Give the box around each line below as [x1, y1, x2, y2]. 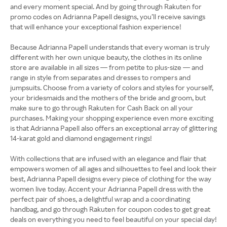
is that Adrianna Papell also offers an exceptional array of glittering [10, 124, 217, 132]
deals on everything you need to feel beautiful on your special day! [10, 215, 217, 223]
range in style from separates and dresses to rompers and [10, 73, 191, 82]
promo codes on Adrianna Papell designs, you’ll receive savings [10, 12, 205, 21]
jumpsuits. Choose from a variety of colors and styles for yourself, [10, 83, 213, 92]
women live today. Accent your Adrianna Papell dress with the [10, 184, 203, 193]
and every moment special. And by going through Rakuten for [10, 2, 202, 11]
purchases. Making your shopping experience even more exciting [10, 113, 213, 122]
